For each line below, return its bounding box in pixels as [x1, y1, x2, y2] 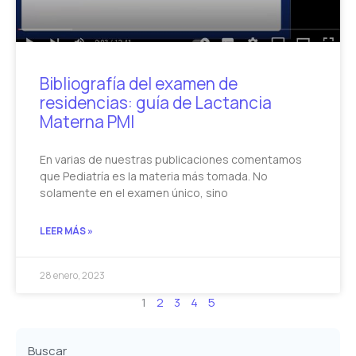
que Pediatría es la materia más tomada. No [40, 168, 268, 184]
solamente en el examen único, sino [40, 185, 228, 201]
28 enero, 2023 [40, 269, 105, 283]
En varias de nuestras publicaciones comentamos [40, 152, 302, 168]
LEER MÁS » [40, 224, 93, 238]
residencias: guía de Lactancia [40, 91, 272, 114]
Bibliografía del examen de [40, 72, 238, 95]
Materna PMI [40, 110, 134, 133]
